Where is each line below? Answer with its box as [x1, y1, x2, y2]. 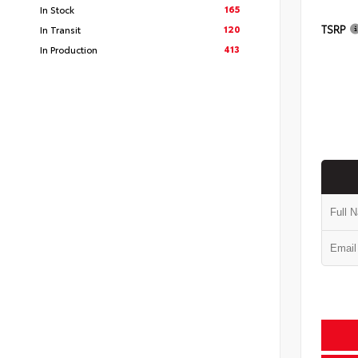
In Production [40, 42, 97, 56]
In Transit [40, 22, 81, 36]
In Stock [40, 2, 74, 16]
